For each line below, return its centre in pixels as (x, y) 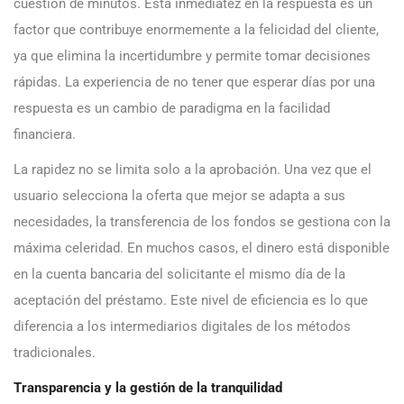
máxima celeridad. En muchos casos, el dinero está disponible (202, 248)
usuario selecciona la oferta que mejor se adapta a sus (179, 196)
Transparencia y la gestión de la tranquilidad (148, 388)
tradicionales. (55, 353)
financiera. (45, 135)
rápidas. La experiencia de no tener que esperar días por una (194, 83)
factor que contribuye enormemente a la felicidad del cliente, (196, 30)
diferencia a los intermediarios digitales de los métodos (182, 327)
